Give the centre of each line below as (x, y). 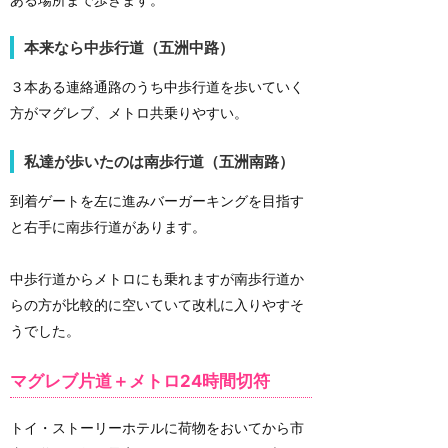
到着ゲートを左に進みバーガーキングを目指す (157, 200)
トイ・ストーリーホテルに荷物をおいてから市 (157, 427)
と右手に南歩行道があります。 (108, 226)
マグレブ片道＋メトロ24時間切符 (140, 381)
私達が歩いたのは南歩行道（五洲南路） (159, 161)
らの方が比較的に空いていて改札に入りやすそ (157, 304)
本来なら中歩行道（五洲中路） (129, 48)
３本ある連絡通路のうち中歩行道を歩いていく (157, 87)
